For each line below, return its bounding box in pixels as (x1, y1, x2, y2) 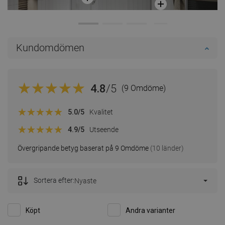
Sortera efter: (34, 176, 74, 185)
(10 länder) (149, 144, 184, 153)
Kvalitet (89, 107, 113, 116)
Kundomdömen (16, 42, 84, 54)
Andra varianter (126, 206, 175, 215)
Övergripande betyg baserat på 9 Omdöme (18, 144, 149, 153)
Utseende (89, 125, 119, 134)
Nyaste (74, 177, 96, 185)
